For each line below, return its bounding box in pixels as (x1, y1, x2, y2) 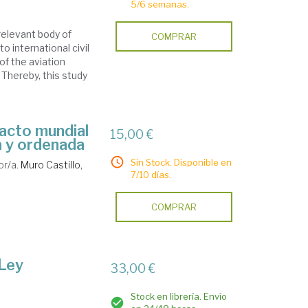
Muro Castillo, (21, 159, 83, 170)
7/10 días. (131, 169, 172, 180)
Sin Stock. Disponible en (131, 157, 232, 168)
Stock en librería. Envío (131, 291, 228, 302)
